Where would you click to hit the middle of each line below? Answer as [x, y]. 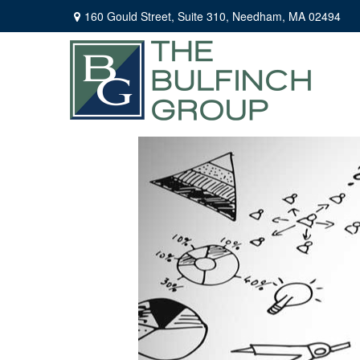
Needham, [259, 16]
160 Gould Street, [131, 16]
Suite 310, [203, 16]
